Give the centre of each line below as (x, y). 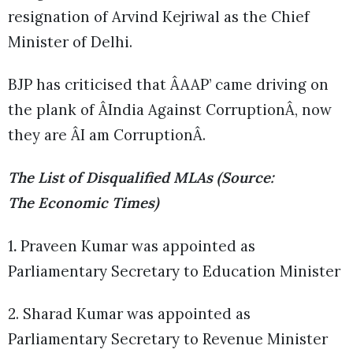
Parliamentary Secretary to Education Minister (176, 271)
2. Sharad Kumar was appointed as (129, 313)
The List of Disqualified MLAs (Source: (141, 178)
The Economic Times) (84, 203)
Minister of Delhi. (72, 42)
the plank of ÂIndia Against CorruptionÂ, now (170, 110)
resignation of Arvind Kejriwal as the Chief (159, 17)
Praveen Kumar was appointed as (138, 245)
